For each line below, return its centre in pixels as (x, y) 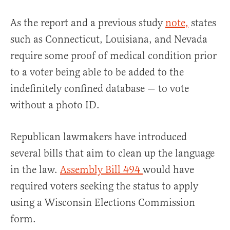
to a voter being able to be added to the (97, 72)
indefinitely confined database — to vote (100, 89)
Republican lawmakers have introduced (99, 137)
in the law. (35, 170)
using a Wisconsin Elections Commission (103, 203)
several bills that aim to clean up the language (112, 154)
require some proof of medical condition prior (113, 56)
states (202, 23)
